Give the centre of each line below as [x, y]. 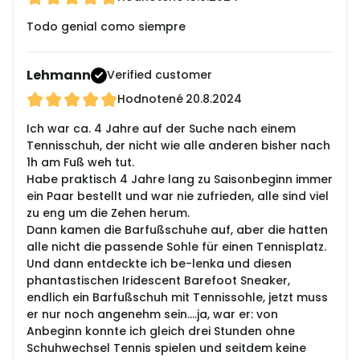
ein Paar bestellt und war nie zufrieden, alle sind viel [178, 196]
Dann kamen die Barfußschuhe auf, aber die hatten [177, 230]
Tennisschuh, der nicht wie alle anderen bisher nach [178, 146]
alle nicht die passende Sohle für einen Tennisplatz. [176, 247]
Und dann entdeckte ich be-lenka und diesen [159, 264]
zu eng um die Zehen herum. [108, 213]
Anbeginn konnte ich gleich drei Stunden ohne [161, 331]
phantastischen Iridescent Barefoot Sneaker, [158, 281]
